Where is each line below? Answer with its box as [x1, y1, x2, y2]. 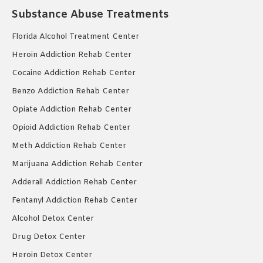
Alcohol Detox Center [12, 213, 94, 224]
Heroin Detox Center [12, 249, 92, 260]
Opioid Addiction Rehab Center [12, 122, 130, 133]
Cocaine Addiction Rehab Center [12, 68, 136, 78]
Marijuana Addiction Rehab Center [12, 159, 143, 169]
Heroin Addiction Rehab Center [12, 49, 131, 60]
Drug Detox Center [12, 231, 86, 242]
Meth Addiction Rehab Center [12, 140, 126, 151]
